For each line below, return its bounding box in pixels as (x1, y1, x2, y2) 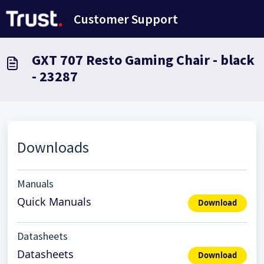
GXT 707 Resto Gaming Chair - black (32, 51, 255, 69)
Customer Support (74, 11, 179, 27)
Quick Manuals (17, 194, 91, 209)
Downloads (17, 137, 89, 157)
